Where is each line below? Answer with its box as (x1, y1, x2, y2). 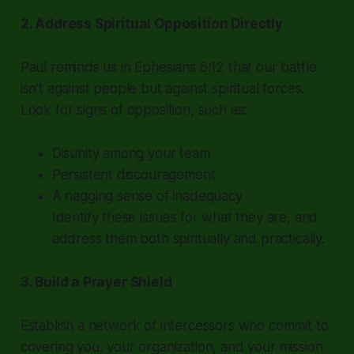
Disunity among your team (51, 145, 210, 161)
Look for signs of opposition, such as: (20, 101, 247, 118)
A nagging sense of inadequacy (51, 187, 243, 204)
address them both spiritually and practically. (51, 230, 325, 247)
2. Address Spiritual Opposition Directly (20, 15, 283, 32)
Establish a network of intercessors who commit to (20, 317, 329, 333)
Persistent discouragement (51, 166, 216, 183)
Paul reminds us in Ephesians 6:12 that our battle (20, 58, 317, 75)
